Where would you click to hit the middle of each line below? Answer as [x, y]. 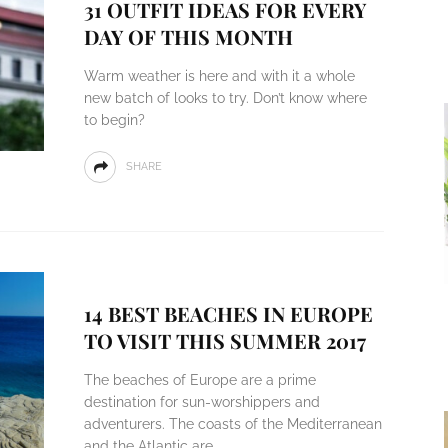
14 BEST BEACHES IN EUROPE [228, 313]
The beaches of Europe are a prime [199, 380]
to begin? [114, 120]
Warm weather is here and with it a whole [219, 76]
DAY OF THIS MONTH [188, 36]
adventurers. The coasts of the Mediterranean [232, 424]
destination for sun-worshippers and [201, 402]
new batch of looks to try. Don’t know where [225, 98]
